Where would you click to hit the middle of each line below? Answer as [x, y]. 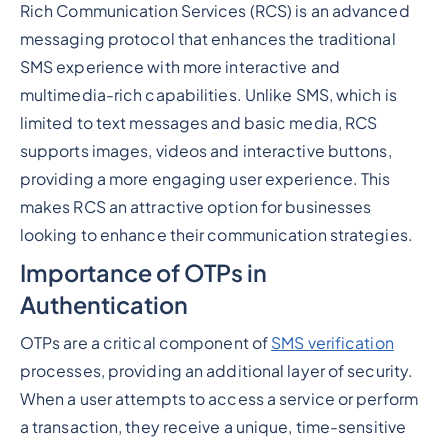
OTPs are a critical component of [145, 343]
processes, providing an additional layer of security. [216, 371]
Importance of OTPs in [143, 273]
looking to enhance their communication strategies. [216, 235]
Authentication [103, 305]
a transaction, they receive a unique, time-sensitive [213, 427]
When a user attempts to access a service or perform [218, 399]
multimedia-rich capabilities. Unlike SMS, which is [208, 95]
